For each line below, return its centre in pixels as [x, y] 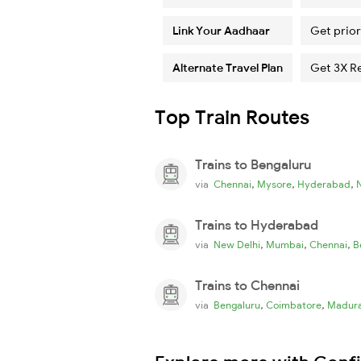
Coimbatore [294, 305]
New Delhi [237, 244]
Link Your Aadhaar [221, 30]
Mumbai [285, 244]
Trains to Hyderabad [257, 224]
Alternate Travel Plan [228, 67]
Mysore [274, 184]
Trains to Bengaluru [253, 164]
